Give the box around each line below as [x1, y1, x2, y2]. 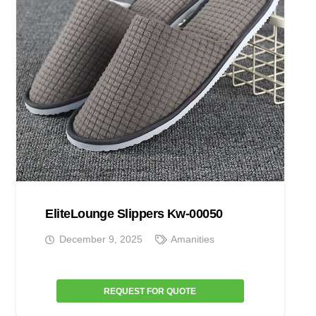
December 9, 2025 [59, 234, 142, 245]
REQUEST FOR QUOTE [104, 286, 197, 296]
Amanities [171, 234, 215, 245]
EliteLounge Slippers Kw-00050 [45, 206, 223, 221]
